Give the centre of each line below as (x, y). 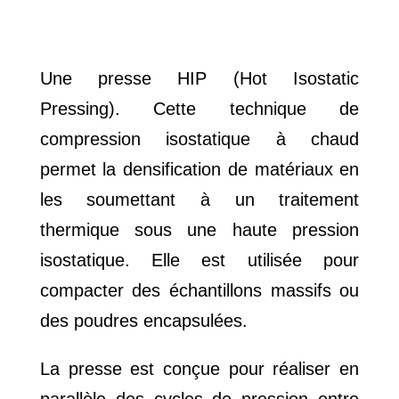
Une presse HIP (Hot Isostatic (199, 79)
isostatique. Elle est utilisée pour (199, 261)
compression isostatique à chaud (199, 139)
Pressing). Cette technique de (199, 109)
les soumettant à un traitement (199, 200)
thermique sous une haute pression (199, 230)
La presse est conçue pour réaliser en (199, 369)
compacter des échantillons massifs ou (199, 291)
